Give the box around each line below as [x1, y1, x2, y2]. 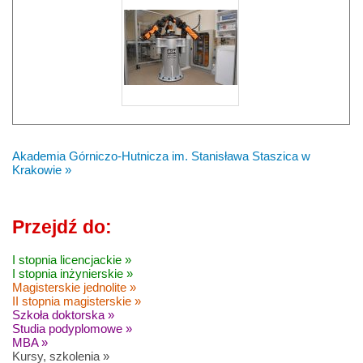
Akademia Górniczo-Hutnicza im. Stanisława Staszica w [12, 148, 310, 163]
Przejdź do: [12, 216, 112, 237]
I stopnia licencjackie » [12, 253, 131, 267]
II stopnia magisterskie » [12, 294, 141, 309]
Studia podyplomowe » [12, 322, 132, 336]
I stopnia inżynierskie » [12, 267, 133, 281]
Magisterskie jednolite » [12, 280, 136, 295]
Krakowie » [12, 162, 71, 177]
